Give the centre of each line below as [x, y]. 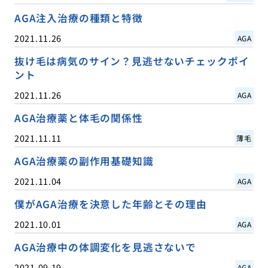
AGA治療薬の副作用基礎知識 [84, 161]
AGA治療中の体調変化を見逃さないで [105, 247]
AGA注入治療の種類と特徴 [78, 18]
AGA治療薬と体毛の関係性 [78, 118]
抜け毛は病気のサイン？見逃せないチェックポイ [132, 61]
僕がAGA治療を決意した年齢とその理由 [110, 204]
